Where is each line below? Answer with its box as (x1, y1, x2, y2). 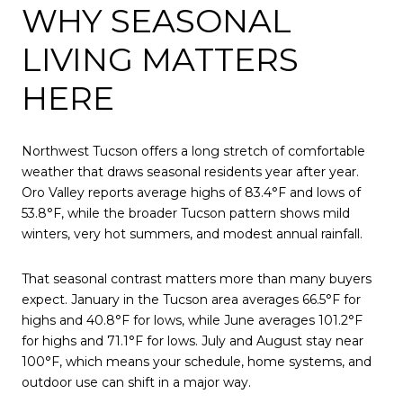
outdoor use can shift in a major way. (22, 373, 251, 390)
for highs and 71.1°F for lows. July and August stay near (22, 332, 363, 349)
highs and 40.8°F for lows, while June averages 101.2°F (22, 311, 363, 328)
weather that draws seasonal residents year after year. (22, 164, 359, 181)
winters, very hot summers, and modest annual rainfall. (22, 226, 363, 243)
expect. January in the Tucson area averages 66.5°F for (22, 291, 361, 308)
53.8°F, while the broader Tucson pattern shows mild (22, 205, 350, 222)
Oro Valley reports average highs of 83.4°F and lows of (22, 184, 361, 201)
